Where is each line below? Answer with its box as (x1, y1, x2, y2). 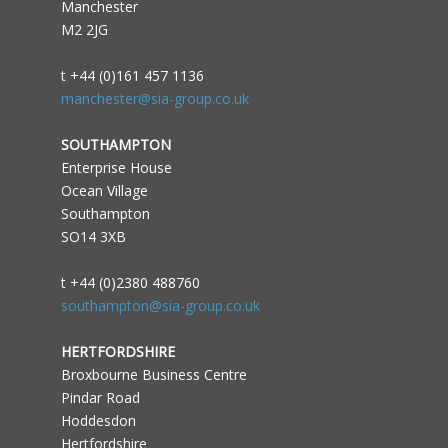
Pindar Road (60, 387, 140, 407)
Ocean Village (60, 180, 148, 200)
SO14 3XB (60, 226, 126, 246)
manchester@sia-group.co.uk (60, 88, 249, 108)
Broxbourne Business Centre (60, 364, 247, 384)
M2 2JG (60, 19, 108, 39)
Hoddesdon (60, 410, 136, 430)
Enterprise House (60, 157, 172, 177)
